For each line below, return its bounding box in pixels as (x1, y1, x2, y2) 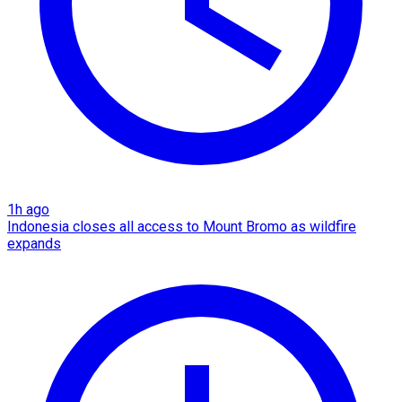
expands (7, 234, 61, 252)
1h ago (7, 200, 49, 218)
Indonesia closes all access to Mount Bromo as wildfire (7, 217, 356, 235)
